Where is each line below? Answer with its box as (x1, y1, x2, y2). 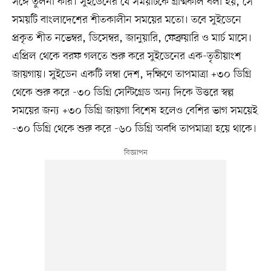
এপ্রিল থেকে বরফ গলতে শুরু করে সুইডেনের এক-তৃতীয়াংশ (11, 48, 241, 64)
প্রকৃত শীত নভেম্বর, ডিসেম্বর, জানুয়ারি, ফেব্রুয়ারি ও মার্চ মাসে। (11, 30, 252, 45)
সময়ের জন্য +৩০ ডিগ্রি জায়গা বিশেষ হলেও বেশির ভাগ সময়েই (11, 103, 258, 118)
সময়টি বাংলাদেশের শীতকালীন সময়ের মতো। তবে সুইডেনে (11, 12, 241, 27)
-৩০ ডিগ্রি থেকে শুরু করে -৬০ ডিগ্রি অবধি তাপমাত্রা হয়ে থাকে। (11, 121, 256, 136)
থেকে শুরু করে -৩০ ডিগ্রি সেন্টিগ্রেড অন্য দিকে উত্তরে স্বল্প (11, 85, 234, 100)
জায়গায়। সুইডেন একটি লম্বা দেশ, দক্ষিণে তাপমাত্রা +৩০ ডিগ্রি (11, 67, 251, 82)
